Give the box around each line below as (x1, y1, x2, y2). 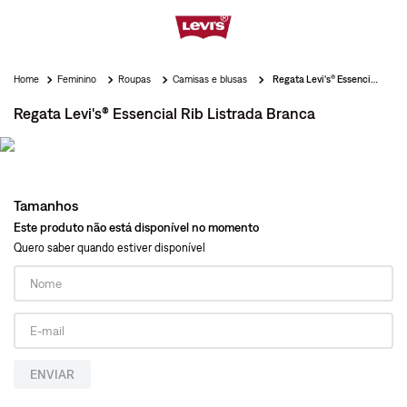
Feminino (57, 74, 96, 84)
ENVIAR (30, 366, 74, 382)
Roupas (118, 74, 151, 84)
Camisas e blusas (173, 74, 247, 84)
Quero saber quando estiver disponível (14, 241, 205, 254)
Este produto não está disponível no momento (14, 220, 259, 234)
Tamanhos (14, 197, 78, 213)
